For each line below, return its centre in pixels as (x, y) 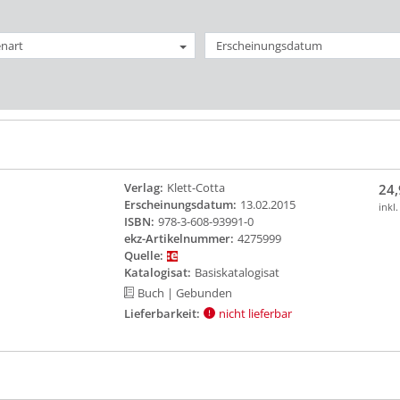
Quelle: (143, 255)
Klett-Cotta (196, 187)
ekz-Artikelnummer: (179, 238)
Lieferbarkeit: (162, 313)
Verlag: (143, 187)
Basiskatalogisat (237, 272)
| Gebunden (200, 292)
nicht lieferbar (255, 313)
